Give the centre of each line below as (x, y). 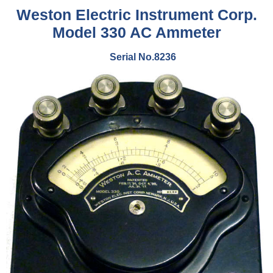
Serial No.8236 (143, 57)
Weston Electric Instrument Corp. (136, 15)
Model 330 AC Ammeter (136, 32)
